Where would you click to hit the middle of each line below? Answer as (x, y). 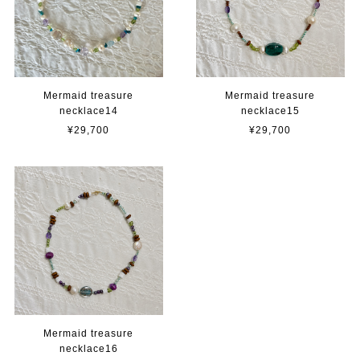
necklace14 (88, 110)
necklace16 (88, 348)
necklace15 (270, 110)
